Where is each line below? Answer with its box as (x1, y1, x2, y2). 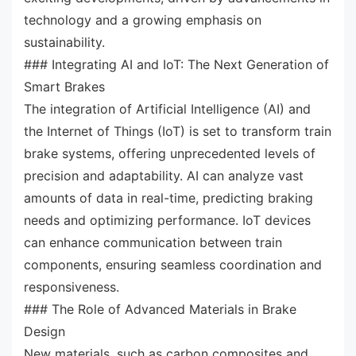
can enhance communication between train (24, 234, 282, 250)
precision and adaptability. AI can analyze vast (24, 167, 304, 184)
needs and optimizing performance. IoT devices (24, 211, 311, 228)
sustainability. (24, 33, 105, 50)
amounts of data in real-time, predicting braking (24, 189, 313, 206)
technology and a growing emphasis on (24, 11, 261, 28)
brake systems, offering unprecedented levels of (24, 145, 315, 161)
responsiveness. (24, 278, 119, 295)
